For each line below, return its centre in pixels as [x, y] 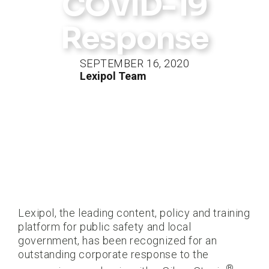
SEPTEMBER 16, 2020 [134, 63]
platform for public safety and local [105, 226]
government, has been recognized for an [118, 240]
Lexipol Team [113, 76]
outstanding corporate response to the [113, 254]
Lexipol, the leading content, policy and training [134, 213]
